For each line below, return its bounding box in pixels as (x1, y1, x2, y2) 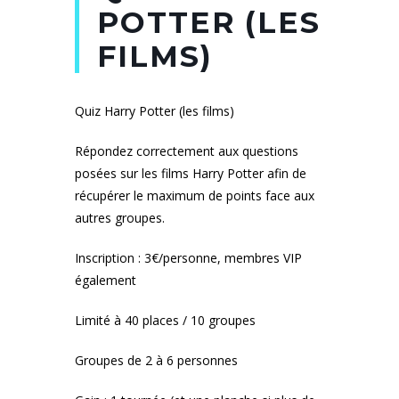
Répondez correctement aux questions (75, 142, 298, 159)
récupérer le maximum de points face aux (75, 186, 314, 204)
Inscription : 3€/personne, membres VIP (75, 248, 302, 266)
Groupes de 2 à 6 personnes (75, 351, 238, 369)
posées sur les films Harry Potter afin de (75, 164, 306, 182)
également (75, 271, 136, 289)
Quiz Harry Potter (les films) (75, 102, 234, 119)
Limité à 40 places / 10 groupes (75, 311, 256, 329)
